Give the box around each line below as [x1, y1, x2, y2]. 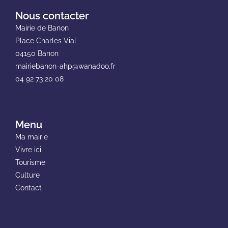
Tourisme [15, 158, 45, 166]
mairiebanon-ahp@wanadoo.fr [15, 62, 116, 70]
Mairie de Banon [15, 23, 69, 32]
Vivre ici [15, 145, 41, 154]
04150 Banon [15, 49, 59, 58]
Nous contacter [15, 9, 89, 22]
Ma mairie [15, 132, 48, 141]
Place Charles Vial [15, 36, 76, 45]
